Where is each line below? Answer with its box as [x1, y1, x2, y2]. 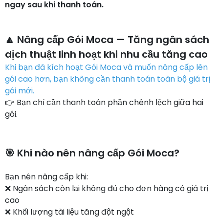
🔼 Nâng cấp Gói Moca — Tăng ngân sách [5, 33, 209, 46]
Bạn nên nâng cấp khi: [5, 171, 88, 182]
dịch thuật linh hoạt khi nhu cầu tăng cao [5, 47, 208, 61]
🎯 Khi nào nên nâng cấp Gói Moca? [5, 146, 179, 160]
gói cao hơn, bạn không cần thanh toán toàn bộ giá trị [5, 73, 211, 85]
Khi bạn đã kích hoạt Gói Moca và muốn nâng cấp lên [5, 62, 208, 73]
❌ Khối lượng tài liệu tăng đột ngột [5, 206, 134, 218]
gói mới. [5, 85, 34, 96]
